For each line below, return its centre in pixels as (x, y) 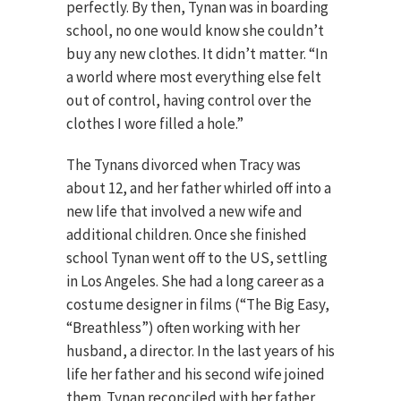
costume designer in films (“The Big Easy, (198, 304)
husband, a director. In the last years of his (200, 351)
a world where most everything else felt (194, 77)
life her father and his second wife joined (196, 374)
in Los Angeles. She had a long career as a (195, 281)
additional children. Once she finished (187, 235)
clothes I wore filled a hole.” (155, 124)
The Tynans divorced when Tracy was (183, 165)
